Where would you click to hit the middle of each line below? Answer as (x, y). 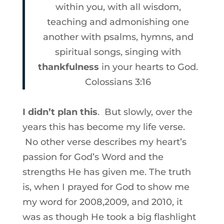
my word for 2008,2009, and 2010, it (102, 202)
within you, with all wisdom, (118, 7)
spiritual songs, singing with (118, 52)
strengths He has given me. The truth (106, 172)
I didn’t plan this (60, 112)
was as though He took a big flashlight (109, 217)
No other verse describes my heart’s (104, 142)
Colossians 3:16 (118, 82)
